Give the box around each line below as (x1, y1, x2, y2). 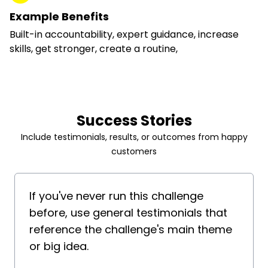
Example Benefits (10, 9, 109, 24)
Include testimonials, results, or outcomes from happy (20, 131, 248, 143)
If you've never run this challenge (29, 188, 203, 203)
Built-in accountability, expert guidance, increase (10, 28, 239, 41)
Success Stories (76, 111, 192, 130)
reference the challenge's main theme (29, 222, 232, 237)
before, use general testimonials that (29, 205, 227, 220)
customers (111, 145, 157, 157)
